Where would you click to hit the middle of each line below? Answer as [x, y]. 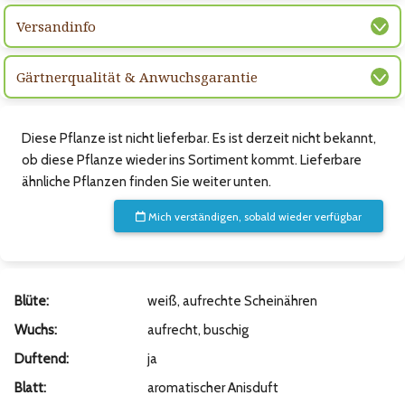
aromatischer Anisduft [212, 388]
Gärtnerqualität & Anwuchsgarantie [137, 77]
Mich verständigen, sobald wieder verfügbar [254, 217]
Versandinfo [56, 27]
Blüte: [32, 301]
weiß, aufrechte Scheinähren [232, 301]
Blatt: [30, 388]
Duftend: [42, 359]
